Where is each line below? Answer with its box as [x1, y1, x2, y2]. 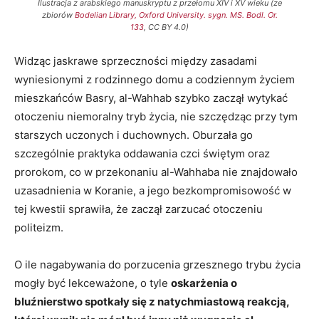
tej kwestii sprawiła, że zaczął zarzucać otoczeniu [14, 202, 263, 216]
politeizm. [14, 221, 63, 234]
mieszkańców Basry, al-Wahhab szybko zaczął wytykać [14, 91, 288, 105]
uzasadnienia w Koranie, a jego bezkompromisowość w [14, 184, 291, 197]
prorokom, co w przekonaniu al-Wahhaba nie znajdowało [14, 165, 298, 179]
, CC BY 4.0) [144, 22, 189, 32]
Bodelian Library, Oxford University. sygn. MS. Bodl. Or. [74, 10, 278, 20]
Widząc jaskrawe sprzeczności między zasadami [14, 54, 257, 68]
